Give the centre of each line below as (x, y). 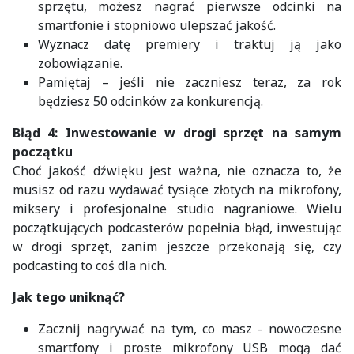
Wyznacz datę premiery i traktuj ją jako (190, 44)
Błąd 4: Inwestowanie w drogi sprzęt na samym (177, 132)
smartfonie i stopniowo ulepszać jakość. (157, 25)
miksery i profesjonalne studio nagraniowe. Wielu (177, 208)
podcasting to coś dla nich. (90, 265)
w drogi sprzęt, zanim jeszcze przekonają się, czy (177, 246)
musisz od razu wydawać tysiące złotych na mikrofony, (177, 189)
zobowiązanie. (80, 63)
